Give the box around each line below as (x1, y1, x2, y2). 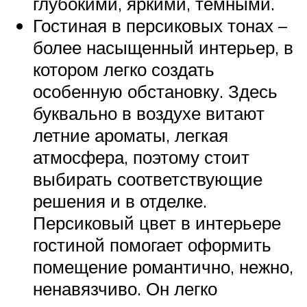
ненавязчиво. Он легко (33, 277, 217, 299)
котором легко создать (33, 58, 214, 80)
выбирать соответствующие (33, 167, 262, 190)
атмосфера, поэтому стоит (33, 145, 249, 168)
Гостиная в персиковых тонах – (33, 14, 287, 36)
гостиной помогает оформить (33, 233, 271, 256)
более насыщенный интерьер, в (33, 36, 293, 58)
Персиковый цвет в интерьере (33, 211, 281, 234)
